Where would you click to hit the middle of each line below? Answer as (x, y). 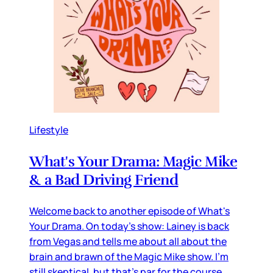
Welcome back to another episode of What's (129, 211)
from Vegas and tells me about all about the (128, 242)
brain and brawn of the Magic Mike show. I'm (129, 257)
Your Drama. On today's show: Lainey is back (129, 226)
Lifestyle (49, 130)
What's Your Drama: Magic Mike (133, 162)
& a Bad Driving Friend (104, 180)
